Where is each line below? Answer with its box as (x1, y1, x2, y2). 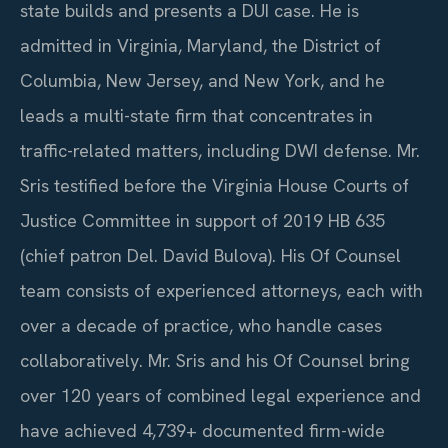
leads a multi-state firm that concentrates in (20, 104, 373, 128)
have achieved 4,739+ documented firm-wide (20, 419, 385, 443)
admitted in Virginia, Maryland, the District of (20, 34, 381, 58)
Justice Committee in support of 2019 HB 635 (20, 209, 385, 233)
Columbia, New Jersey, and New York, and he (20, 69, 385, 93)
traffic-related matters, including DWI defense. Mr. (20, 139, 420, 163)
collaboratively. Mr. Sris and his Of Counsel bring (20, 349, 410, 373)
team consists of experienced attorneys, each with (20, 279, 423, 303)
